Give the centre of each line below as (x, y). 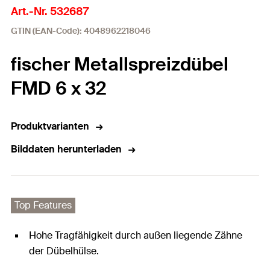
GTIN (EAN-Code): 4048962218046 (81, 31)
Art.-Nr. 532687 (50, 11)
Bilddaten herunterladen (66, 149)
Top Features (43, 205)
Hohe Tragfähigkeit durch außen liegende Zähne (136, 235)
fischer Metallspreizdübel (120, 64)
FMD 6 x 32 (58, 88)
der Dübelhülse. (64, 251)
